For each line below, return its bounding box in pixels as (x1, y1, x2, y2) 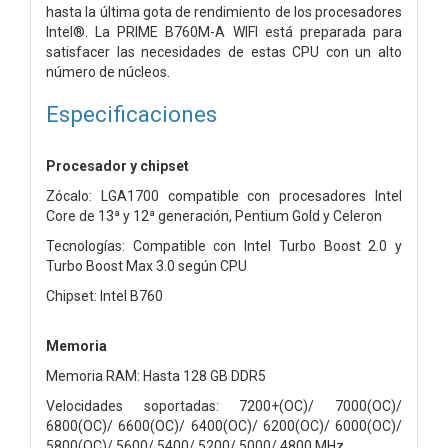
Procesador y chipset (46, 157, 189, 174)
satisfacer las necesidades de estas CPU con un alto (46, 43, 402, 60)
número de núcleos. (46, 63, 170, 80)
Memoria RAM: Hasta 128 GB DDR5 (46, 367, 266, 384)
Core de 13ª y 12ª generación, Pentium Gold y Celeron (46, 207, 382, 224)
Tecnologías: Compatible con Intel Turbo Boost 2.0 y (46, 237, 402, 254)
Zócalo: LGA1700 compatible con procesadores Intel (46, 187, 402, 204)
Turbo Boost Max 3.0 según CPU (46, 257, 247, 274)
